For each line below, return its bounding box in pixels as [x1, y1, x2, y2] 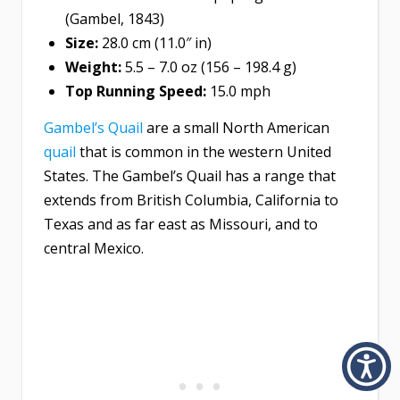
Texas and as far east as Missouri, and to [44, 214, 318, 235]
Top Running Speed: [65, 81, 206, 102]
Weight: [65, 57, 121, 78]
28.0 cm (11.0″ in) [98, 33, 212, 54]
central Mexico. [44, 238, 144, 259]
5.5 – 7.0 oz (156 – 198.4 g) [121, 57, 296, 78]
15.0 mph [206, 81, 271, 102]
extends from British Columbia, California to [44, 190, 338, 211]
